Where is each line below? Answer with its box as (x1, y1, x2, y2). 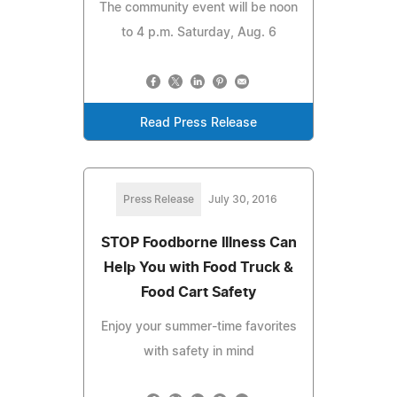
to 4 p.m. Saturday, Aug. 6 (121, 26, 276, 39)
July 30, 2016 (208, 193, 277, 205)
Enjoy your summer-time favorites (100, 320, 297, 333)
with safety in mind (143, 345, 254, 358)
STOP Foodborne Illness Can (100, 235, 297, 250)
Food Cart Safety (141, 284, 256, 300)
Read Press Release (140, 116, 257, 129)
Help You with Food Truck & (104, 260, 293, 275)
